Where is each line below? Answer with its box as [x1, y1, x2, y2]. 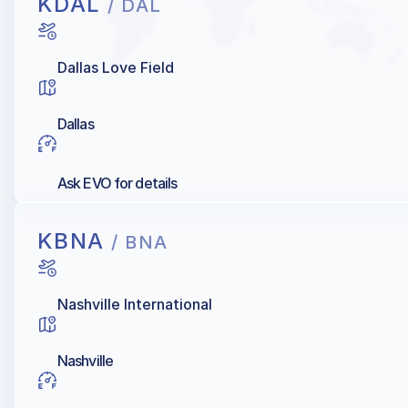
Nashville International [57, 295, 212, 314]
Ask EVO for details [57, 174, 178, 193]
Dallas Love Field [57, 58, 174, 77]
